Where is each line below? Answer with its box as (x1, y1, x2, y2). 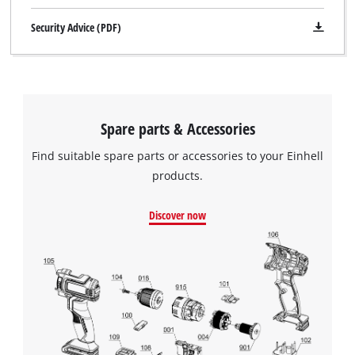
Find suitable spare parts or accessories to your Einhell (32, 148, 323, 164)
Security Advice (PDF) (30, 19, 121, 35)
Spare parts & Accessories (100, 117, 255, 140)
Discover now (149, 207, 206, 223)
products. (152, 168, 203, 184)
